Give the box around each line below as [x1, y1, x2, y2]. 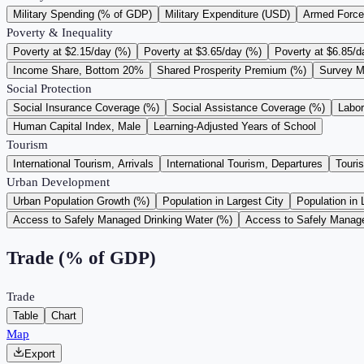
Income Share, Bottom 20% [13, 64, 144, 77]
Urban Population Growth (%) [13, 195, 149, 208]
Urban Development [6, 175, 110, 189]
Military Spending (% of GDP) [13, 8, 152, 21]
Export [24, 347, 55, 360]
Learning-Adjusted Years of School [154, 120, 316, 133]
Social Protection [6, 82, 92, 96]
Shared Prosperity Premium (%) [157, 64, 306, 77]
